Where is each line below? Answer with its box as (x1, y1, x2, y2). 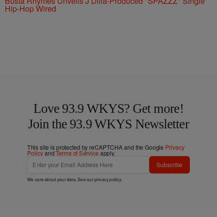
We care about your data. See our (27, 176, 94, 183)
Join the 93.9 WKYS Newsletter (28, 116, 189, 131)
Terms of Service (56, 149, 99, 157)
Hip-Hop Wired (5, 3, 56, 15)
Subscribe (156, 160, 183, 169)
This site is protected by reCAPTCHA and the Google (27, 143, 165, 152)
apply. (98, 149, 116, 157)
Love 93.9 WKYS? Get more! (33, 101, 184, 116)
